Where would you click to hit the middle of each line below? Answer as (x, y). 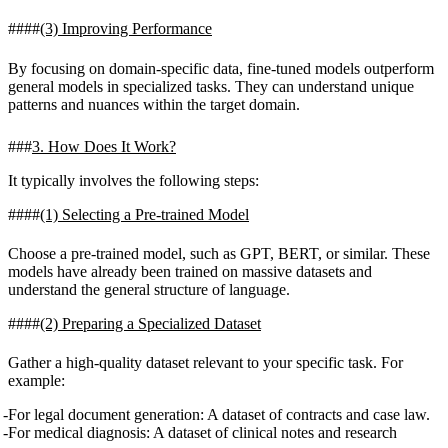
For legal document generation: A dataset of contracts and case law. (219, 415)
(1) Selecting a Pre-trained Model (144, 214)
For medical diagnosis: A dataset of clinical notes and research (202, 433)
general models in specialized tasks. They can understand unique (211, 86)
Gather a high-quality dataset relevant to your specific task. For (205, 363)
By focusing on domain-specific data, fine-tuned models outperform (221, 68)
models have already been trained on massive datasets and (190, 271)
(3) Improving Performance (126, 29)
